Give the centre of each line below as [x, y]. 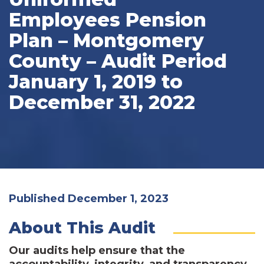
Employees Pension [108, 19]
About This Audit [82, 227]
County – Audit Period [118, 61]
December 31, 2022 [102, 102]
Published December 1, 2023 [89, 198]
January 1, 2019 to [96, 81]
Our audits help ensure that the [97, 250]
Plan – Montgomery [106, 40]
